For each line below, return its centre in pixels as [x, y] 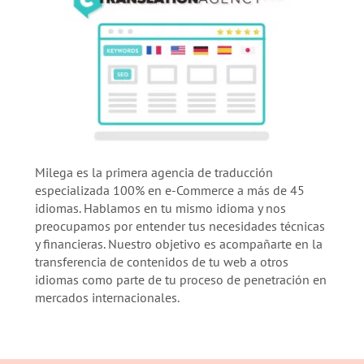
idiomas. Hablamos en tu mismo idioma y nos [160, 208]
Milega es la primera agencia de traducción [154, 172]
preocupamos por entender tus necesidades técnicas [180, 225]
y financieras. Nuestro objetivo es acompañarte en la [178, 243]
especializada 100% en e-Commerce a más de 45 [169, 190]
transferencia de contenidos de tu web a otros [161, 261]
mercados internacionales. [107, 297]
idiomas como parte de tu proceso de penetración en [180, 279]
